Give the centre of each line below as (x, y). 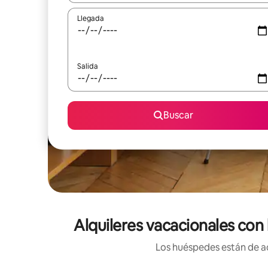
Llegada (91, 19)
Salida (88, 66)
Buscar (178, 115)
